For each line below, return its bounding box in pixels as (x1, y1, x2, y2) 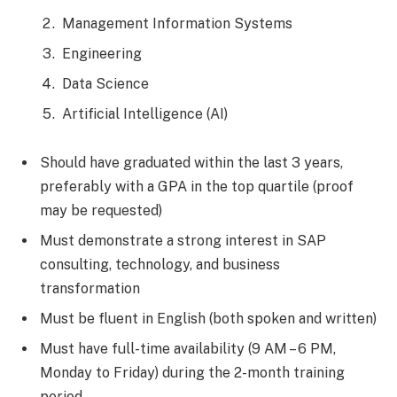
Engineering (62, 44, 142, 62)
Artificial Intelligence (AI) (62, 105, 228, 122)
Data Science (62, 74, 149, 92)
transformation (40, 280, 140, 298)
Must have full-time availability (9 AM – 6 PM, (40, 340, 336, 358)
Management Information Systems (62, 14, 292, 32)
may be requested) (40, 202, 162, 220)
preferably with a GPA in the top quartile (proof (40, 178, 354, 196)
